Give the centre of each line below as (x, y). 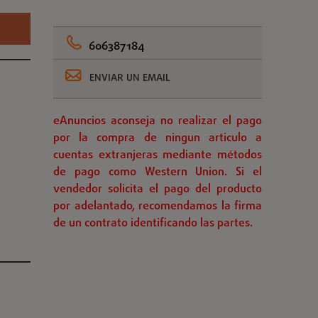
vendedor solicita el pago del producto (158, 190)
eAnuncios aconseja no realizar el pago (158, 121)
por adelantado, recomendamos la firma (158, 207)
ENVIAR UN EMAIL (130, 78)
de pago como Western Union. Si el (158, 172)
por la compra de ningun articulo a (158, 138)
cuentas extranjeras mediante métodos (158, 155)
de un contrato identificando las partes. (153, 224)
